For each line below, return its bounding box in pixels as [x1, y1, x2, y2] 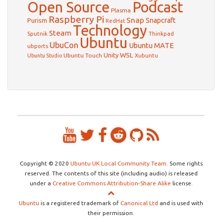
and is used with [158, 200, 203, 207]
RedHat [106, 18, 125, 24]
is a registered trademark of [39, 200, 120, 207]
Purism [27, 17, 47, 24]
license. [170, 180, 193, 187]
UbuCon [50, 40, 78, 50]
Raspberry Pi [49, 14, 104, 25]
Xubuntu [135, 52, 158, 59]
